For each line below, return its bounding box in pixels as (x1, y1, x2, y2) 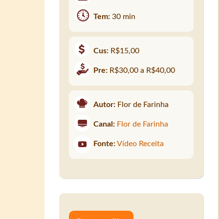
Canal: (93, 120, 115, 128)
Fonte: (93, 139, 116, 148)
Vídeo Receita (117, 139, 164, 148)
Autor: (93, 100, 116, 109)
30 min (112, 12, 136, 21)
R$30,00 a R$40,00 (109, 66, 175, 74)
